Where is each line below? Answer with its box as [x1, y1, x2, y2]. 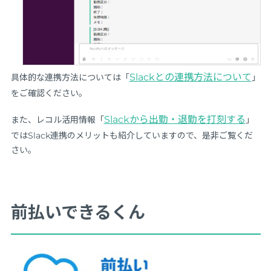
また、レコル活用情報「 [10, 114, 104, 126]
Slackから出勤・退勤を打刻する [103, 114, 246, 126]
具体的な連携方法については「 [10, 72, 129, 83]
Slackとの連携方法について [129, 71, 252, 83]
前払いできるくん [10, 202, 145, 223]
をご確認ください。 [10, 88, 87, 99]
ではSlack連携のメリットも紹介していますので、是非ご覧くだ [10, 130, 253, 142]
